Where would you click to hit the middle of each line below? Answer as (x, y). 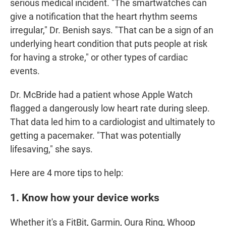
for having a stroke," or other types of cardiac (99, 58)
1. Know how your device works (85, 198)
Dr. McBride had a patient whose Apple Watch (101, 95)
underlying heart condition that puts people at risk (109, 44)
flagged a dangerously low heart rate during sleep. (110, 108)
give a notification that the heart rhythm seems (104, 17)
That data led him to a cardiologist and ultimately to (112, 122)
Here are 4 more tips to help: (67, 173)
